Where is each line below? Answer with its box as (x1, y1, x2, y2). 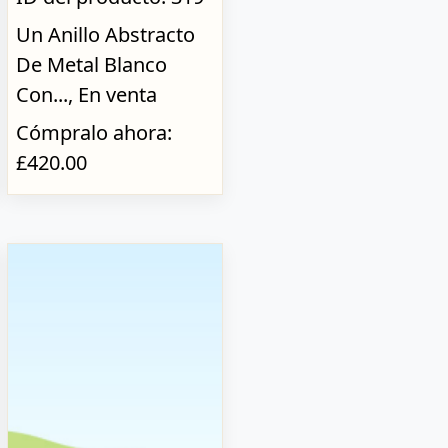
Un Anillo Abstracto (15, 20, 195, 48)
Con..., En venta (15, 80, 157, 108)
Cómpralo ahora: (15, 118, 172, 146)
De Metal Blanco (15, 50, 167, 78)
